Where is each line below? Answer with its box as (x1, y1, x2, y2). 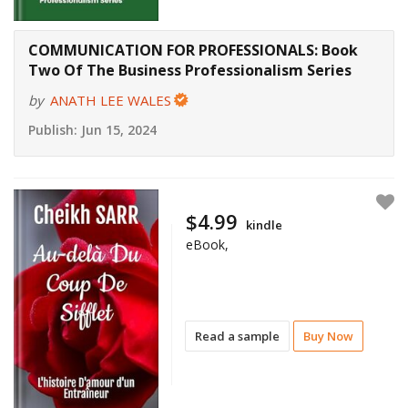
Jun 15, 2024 (77, 121, 157, 139)
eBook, (186, 235, 229, 253)
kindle (246, 216, 283, 233)
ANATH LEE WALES (50, 91, 171, 110)
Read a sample (195, 327, 280, 344)
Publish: (28, 121, 77, 139)
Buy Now (303, 327, 354, 344)
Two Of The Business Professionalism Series (28, 60, 352, 81)
